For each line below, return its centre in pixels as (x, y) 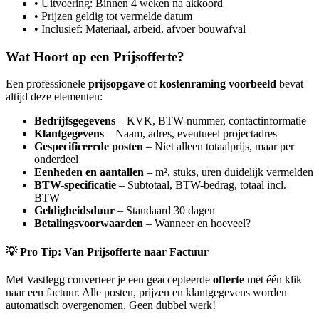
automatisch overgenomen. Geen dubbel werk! (111, 305)
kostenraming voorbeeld (218, 84)
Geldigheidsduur (74, 211)
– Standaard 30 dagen (165, 211)
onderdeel (56, 159)
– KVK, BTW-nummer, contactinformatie (211, 121)
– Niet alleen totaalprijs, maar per (219, 147)
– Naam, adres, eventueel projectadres (190, 134)
